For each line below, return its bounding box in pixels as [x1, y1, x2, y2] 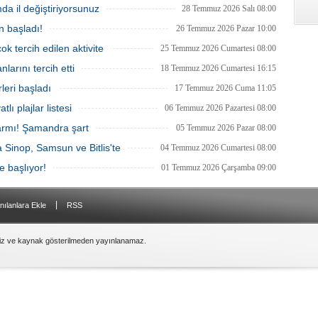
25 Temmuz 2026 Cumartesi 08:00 [160, 43, 276, 53]
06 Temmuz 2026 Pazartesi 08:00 [165, 103, 276, 113]
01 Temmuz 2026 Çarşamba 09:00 [161, 163, 276, 172]
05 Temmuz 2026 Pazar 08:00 [176, 123, 276, 133]
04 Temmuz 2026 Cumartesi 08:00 [160, 143, 276, 153]
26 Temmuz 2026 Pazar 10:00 [176, 23, 276, 33]
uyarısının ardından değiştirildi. [132, 13, 251, 23]
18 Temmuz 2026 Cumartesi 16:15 [160, 63, 276, 73]
